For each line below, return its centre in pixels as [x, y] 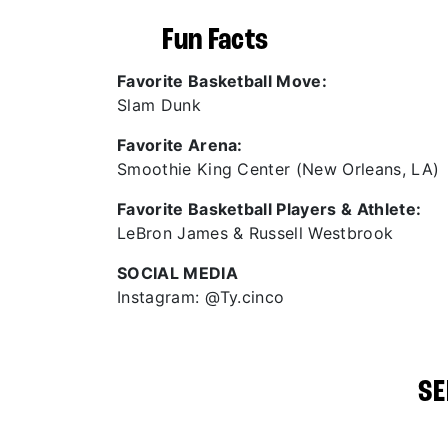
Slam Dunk [159, 105]
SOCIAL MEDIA [177, 273]
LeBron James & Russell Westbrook [255, 233]
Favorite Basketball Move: [222, 81]
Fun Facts [213, 41]
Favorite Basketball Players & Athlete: [269, 209]
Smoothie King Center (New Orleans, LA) [278, 169]
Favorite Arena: [180, 145]
